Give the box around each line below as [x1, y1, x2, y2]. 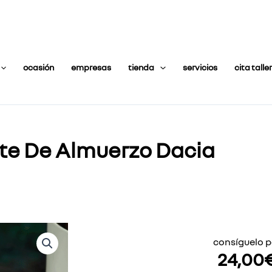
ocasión [23, 62, 55, 72]
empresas [71, 62, 112, 72]
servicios [182, 62, 217, 72]
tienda [128, 62, 155, 72]
